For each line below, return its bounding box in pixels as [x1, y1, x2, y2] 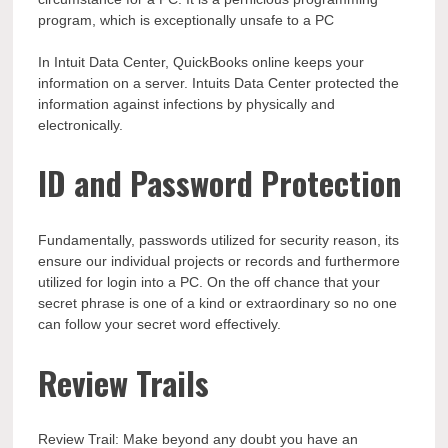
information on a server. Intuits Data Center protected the [38, 74, 400, 91]
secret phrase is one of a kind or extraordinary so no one [38, 294, 398, 311]
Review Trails [38, 358, 210, 406]
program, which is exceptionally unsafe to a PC [38, 11, 335, 28]
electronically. [38, 116, 124, 133]
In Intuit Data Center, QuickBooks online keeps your [38, 53, 365, 70]
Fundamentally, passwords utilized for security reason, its [38, 231, 400, 248]
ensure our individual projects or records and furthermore [38, 252, 401, 269]
